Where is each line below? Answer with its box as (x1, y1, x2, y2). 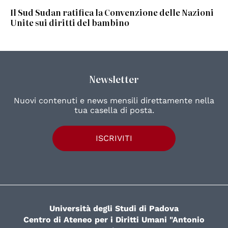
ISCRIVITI (96, 133, 132, 144)
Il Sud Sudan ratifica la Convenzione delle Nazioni (10, 6, 214, 19)
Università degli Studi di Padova (49, 203, 179, 213)
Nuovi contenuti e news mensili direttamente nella (14, 96, 214, 106)
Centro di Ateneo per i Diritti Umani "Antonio (23, 214, 205, 224)
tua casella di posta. (74, 105, 154, 116)
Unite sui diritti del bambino (10, 16, 129, 29)
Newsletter (89, 72, 139, 87)
